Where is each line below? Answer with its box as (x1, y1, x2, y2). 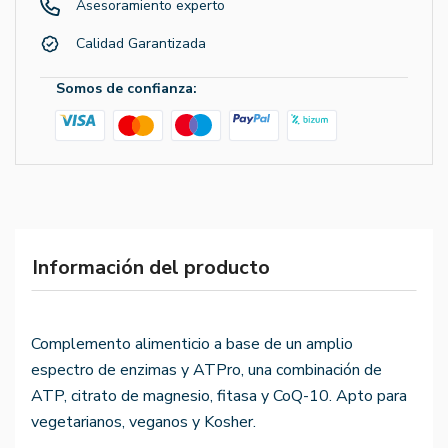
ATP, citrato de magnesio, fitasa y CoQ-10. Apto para (31, 385, 407, 408)
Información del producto (32, 254, 270, 282)
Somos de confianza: (56, 78, 197, 98)
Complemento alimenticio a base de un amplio (31, 333, 353, 356)
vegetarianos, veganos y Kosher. (31, 411, 256, 434)
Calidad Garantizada (76, 34, 206, 54)
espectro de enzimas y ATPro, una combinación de (31, 359, 382, 382)
